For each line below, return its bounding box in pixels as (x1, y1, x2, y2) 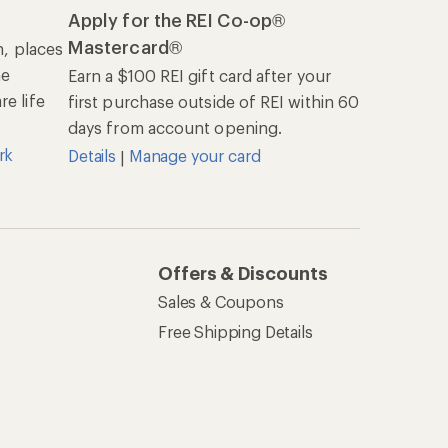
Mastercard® (68, 36, 182, 59)
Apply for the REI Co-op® (68, 9, 285, 32)
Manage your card (128, 146, 261, 166)
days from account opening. (68, 118, 283, 138)
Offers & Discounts (158, 262, 328, 285)
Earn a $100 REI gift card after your (68, 66, 331, 86)
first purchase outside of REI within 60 (68, 92, 360, 112)
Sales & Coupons (158, 292, 284, 312)
